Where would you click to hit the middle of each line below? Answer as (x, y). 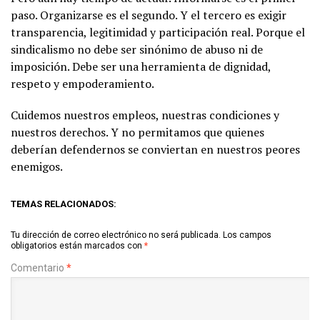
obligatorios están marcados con (77, 245)
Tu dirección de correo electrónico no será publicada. (116, 235)
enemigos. (37, 166)
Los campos (247, 235)
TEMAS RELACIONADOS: (64, 204)
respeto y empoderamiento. (82, 83)
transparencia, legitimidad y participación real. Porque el (158, 32)
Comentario (39, 267)
